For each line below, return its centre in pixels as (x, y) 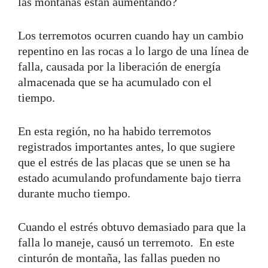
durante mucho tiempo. (74, 193)
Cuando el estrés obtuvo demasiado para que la (132, 226)
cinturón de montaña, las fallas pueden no (119, 258)
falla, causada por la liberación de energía (119, 66)
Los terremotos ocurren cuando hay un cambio (131, 35)
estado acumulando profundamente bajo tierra (130, 177)
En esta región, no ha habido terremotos (115, 131)
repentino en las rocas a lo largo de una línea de (133, 51)
